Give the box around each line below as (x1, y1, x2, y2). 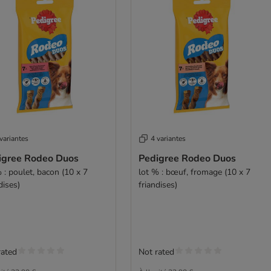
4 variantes (150, 134, 186, 143)
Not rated (138, 246, 174, 258)
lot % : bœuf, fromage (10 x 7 (138, 166, 250, 178)
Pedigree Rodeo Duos (138, 152, 236, 165)
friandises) (138, 179, 177, 191)
